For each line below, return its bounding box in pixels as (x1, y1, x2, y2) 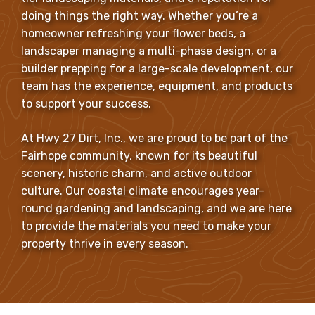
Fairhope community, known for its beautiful (21, 148, 257, 162)
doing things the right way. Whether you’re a (21, 8, 258, 22)
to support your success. (21, 96, 151, 110)
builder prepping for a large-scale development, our (21, 61, 293, 75)
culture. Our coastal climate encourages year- (21, 184, 264, 198)
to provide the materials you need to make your (21, 219, 271, 233)
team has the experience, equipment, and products (21, 79, 292, 93)
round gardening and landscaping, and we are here (21, 201, 292, 215)
